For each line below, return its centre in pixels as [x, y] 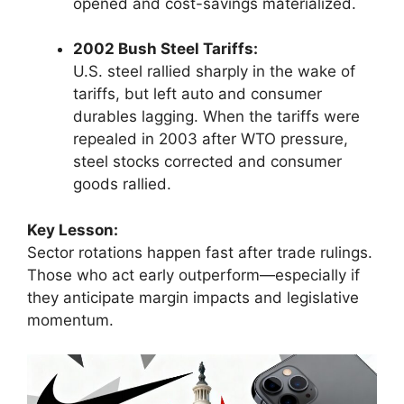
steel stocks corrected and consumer [207, 162]
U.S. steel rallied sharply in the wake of [214, 72]
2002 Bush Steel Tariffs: [165, 49]
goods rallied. [122, 184]
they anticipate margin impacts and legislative [193, 297]
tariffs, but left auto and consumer [197, 94]
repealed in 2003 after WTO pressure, [211, 139]
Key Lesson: [73, 230]
